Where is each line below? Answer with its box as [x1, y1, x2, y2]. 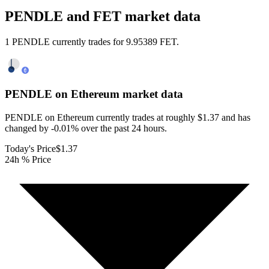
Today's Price [5, 143, 56, 154]
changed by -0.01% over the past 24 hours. [5, 122, 167, 133]
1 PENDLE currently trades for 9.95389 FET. [5, 37, 179, 47]
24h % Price [5, 154, 51, 165]
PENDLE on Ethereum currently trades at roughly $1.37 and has [5, 112, 250, 122]
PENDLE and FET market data [5, 8, 201, 25]
